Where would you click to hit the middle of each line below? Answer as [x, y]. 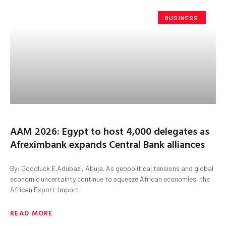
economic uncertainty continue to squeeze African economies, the [110, 179]
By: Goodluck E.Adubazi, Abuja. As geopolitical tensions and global [112, 168]
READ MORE [32, 212]
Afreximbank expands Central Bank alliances [107, 144]
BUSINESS [182, 17]
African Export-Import [44, 189]
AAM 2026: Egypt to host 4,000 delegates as [110, 130]
